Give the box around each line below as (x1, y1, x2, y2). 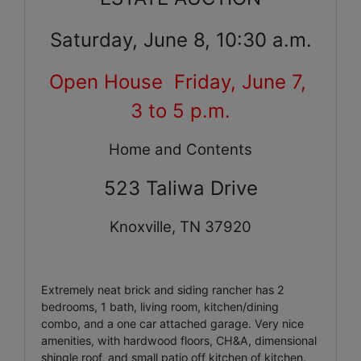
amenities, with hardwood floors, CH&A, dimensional (41, 333, 317, 347)
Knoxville (110, 217, 172, 236)
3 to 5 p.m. (131, 98, 230, 122)
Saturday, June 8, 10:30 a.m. (49, 27, 312, 52)
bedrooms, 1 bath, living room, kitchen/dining (41, 299, 279, 313)
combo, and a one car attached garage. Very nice (41, 316, 304, 330)
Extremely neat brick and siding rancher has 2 (41, 282, 284, 297)
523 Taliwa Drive (103, 176, 258, 200)
